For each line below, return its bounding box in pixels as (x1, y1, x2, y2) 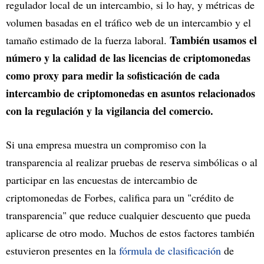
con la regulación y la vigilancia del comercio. (6, 103, 213, 118)
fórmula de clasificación (119, 243, 221, 258)
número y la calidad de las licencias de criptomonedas (6, 49, 250, 65)
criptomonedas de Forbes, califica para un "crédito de (6, 190, 234, 204)
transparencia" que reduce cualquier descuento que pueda (6, 207, 250, 222)
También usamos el (170, 32, 257, 48)
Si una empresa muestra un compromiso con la (6, 137, 206, 151)
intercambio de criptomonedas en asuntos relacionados (6, 85, 255, 101)
